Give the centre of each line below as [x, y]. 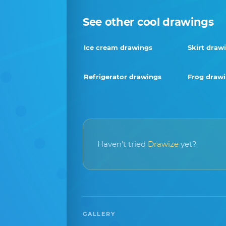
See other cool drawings [148, 22]
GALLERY [99, 214]
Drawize [163, 144]
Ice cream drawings [118, 47]
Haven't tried [123, 144]
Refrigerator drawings [123, 77]
